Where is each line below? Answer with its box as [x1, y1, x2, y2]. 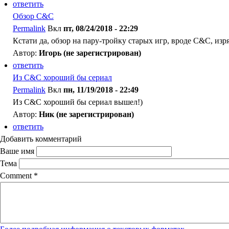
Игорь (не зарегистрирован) [39, 49, 141, 57]
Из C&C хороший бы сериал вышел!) [13, 98, 143, 106]
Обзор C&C [13, 12, 54, 20]
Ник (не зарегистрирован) [39, 110, 134, 119]
